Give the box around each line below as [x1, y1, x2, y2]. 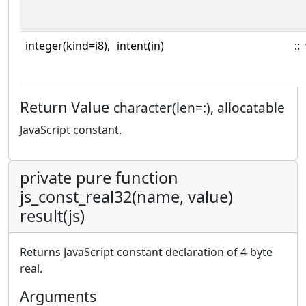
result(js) [20, 205, 85, 227]
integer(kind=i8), [25, 38, 110, 53]
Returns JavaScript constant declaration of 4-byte [20, 245, 273, 260]
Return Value [20, 97, 113, 117]
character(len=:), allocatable [113, 99, 285, 117]
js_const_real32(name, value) [20, 186, 233, 208]
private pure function [20, 167, 178, 189]
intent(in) [117, 38, 164, 53]
